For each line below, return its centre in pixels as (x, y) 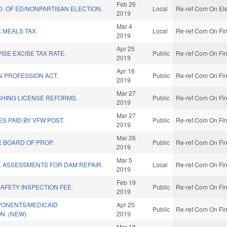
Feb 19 (126, 182)
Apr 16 (126, 71)
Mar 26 (126, 138)
